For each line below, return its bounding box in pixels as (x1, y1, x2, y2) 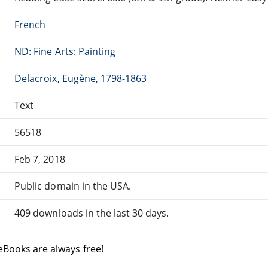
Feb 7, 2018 (14, 152, 65, 166)
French (14, 17, 46, 31)
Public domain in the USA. (14, 179, 132, 193)
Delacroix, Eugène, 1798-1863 (14, 71, 147, 85)
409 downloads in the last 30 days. (14, 206, 169, 220)
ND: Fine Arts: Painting (14, 44, 116, 58)
